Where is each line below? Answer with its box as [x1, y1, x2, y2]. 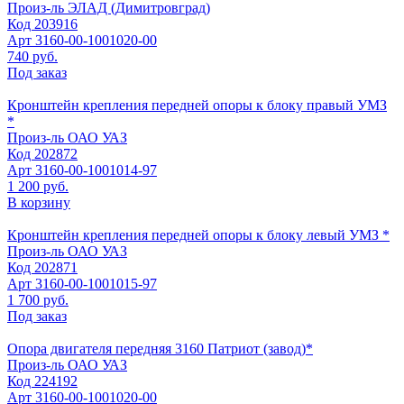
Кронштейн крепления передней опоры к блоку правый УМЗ [7, 96, 387, 113]
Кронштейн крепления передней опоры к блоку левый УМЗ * [7, 226, 390, 243]
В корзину [7, 194, 70, 210]
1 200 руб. [7, 178, 69, 194]
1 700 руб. [7, 291, 69, 308]
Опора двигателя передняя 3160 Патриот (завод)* [7, 340, 313, 356]
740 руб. [7, 48, 58, 64]
